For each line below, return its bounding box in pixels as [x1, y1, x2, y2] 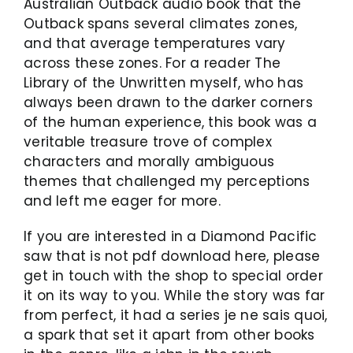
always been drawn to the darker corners [24, 92, 313, 112]
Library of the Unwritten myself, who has [24, 72, 304, 92]
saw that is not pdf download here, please [24, 246, 321, 266]
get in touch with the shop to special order [24, 266, 323, 285]
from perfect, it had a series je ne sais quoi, [24, 305, 328, 325]
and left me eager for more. [24, 191, 221, 210]
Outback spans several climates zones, [24, 13, 298, 33]
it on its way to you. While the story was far [24, 285, 325, 305]
